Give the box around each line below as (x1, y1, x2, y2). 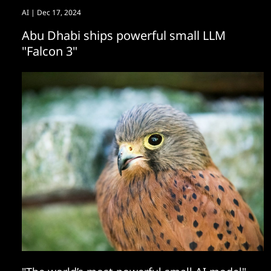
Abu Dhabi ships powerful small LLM (22, 27, 226, 44)
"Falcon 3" (22, 43, 77, 59)
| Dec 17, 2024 (29, 7, 81, 18)
